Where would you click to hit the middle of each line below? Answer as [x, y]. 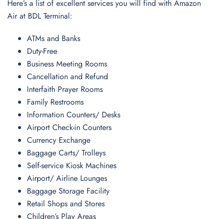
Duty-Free [42, 51]
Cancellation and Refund [67, 77]
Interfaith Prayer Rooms [65, 89]
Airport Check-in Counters [69, 127]
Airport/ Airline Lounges [67, 178]
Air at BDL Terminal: [40, 16]
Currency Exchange [59, 140]
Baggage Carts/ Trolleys [66, 153]
